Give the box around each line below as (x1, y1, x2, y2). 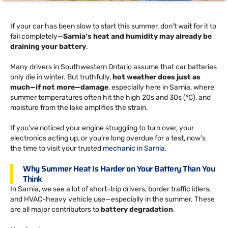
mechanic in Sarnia (103, 144, 165, 153)
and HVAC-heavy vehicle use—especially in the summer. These (10, 194, 215, 204)
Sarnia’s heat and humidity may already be (63, 32, 212, 41)
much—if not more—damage (10, 82, 108, 92)
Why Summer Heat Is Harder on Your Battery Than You (23, 162, 215, 175)
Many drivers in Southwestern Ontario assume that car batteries (10, 62, 217, 71)
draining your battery (10, 42, 86, 51)
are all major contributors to (10, 205, 101, 214)
